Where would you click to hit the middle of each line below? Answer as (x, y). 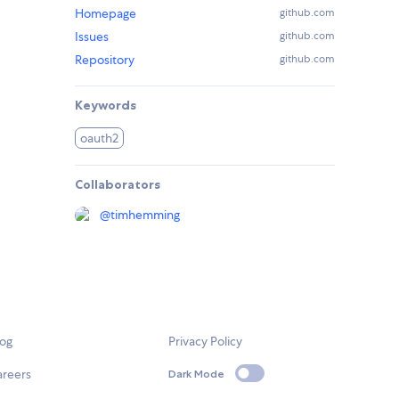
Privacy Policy (206, 342)
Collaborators (118, 185)
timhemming (145, 215)
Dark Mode (197, 373)
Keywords (106, 106)
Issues (92, 37)
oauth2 (100, 138)
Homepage (106, 14)
